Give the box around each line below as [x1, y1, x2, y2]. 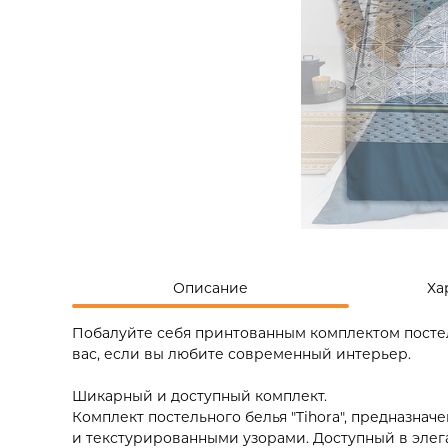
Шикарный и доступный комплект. [72, 386, 327, 405]
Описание [173, 278, 248, 297]
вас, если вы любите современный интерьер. [72, 344, 411, 363]
